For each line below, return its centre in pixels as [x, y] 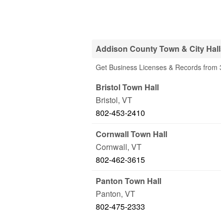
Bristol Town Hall [127, 87]
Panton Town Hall [129, 181]
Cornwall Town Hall [131, 134]
